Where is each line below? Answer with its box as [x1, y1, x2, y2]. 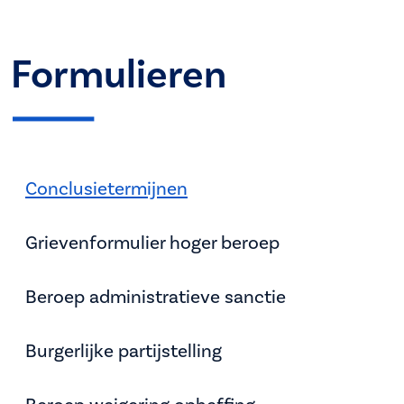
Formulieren [11, 50, 226, 101]
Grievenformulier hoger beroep [25, 231, 280, 255]
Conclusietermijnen [25, 177, 188, 201]
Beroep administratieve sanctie [25, 285, 286, 309]
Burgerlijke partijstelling [25, 339, 222, 363]
